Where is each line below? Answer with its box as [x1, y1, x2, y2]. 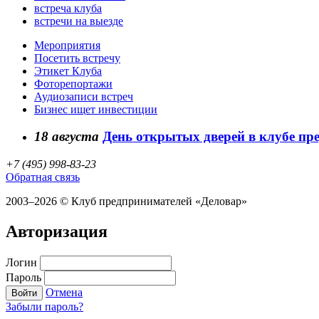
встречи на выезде [34, 14, 123, 27]
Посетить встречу [34, 51, 120, 64]
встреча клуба [34, 1, 102, 14]
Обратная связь [6, 171, 80, 183]
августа [48, 129, 103, 145]
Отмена [46, 286, 83, 298]
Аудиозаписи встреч [34, 90, 133, 103]
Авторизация [6, 221, 108, 241]
